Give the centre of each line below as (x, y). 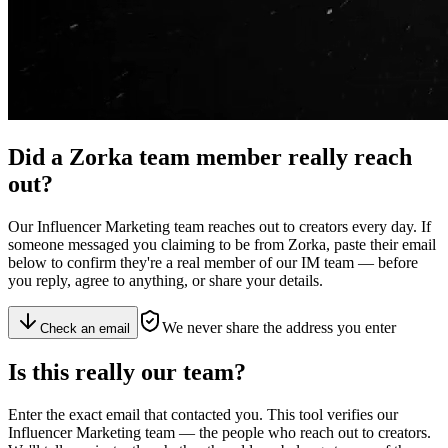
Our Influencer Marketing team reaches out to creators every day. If (219, 226)
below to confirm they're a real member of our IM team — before (213, 262)
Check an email (85, 328)
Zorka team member (175, 156)
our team (187, 371)
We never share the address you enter (279, 327)
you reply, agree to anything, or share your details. (165, 280)
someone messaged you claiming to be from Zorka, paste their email (222, 244)
